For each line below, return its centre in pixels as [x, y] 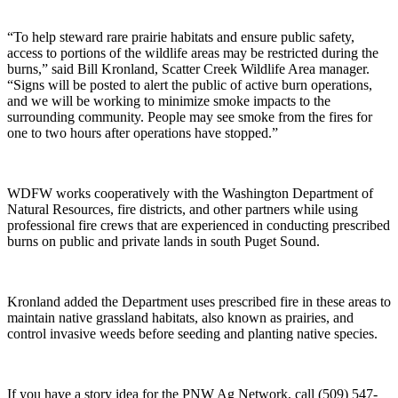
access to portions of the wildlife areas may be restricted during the [193, 52]
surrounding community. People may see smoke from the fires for [190, 116]
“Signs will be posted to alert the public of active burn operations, [190, 84]
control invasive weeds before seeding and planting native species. [192, 333]
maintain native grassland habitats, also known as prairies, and [180, 317]
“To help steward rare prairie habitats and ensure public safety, [181, 36]
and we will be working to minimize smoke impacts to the [169, 100]
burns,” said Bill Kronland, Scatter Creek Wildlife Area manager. [188, 68]
